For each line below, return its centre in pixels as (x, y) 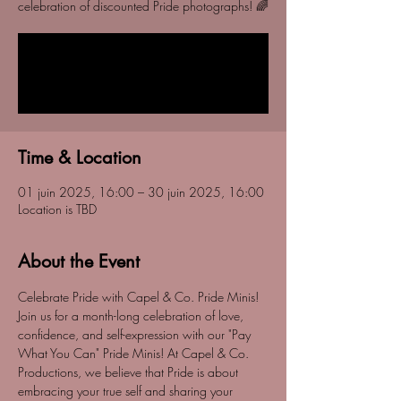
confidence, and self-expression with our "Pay (136, 334)
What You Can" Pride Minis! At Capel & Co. (135, 353)
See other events (143, 84)
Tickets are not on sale (143, 62)
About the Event (79, 261)
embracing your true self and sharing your (127, 391)
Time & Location (80, 158)
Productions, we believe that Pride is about (130, 372)
